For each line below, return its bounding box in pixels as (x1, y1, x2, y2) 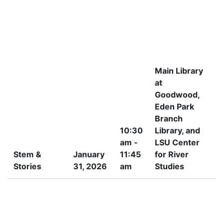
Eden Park (155, 102, 194, 111)
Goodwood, (155, 90, 200, 100)
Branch (155, 113, 183, 123)
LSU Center (155, 137, 200, 147)
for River (155, 149, 189, 159)
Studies (155, 161, 184, 171)
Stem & (13, 149, 41, 159)
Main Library (155, 66, 203, 76)
